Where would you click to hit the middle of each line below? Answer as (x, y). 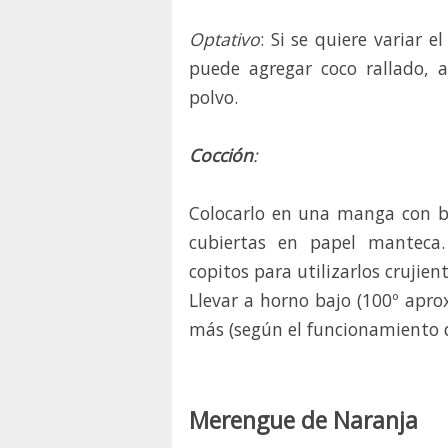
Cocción (221, 155)
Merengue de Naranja (303, 421)
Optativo (224, 39)
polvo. (213, 97)
